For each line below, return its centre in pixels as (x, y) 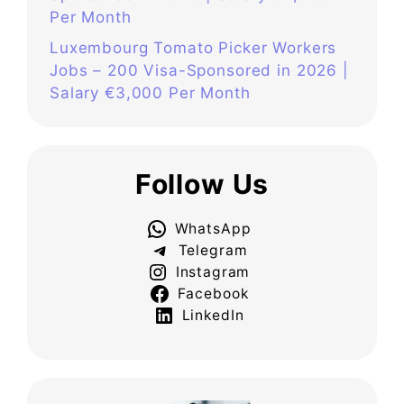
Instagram (213, 271)
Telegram (213, 250)
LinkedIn (213, 315)
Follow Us (202, 184)
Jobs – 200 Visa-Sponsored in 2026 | (199, 70)
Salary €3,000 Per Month (150, 92)
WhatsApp (213, 228)
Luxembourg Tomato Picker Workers (193, 47)
